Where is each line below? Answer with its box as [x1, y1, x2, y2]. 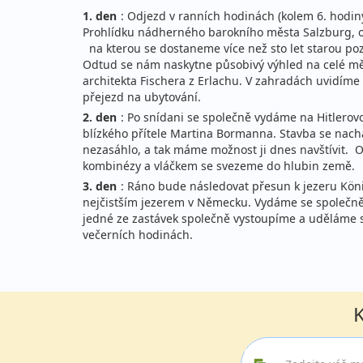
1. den [83, 7, 117, 23]
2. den [83, 109, 117, 125]
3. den [83, 177, 117, 194]
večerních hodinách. [83, 226, 193, 242]
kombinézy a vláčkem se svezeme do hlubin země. [83, 157, 358, 173]
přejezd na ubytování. [83, 88, 201, 105]
